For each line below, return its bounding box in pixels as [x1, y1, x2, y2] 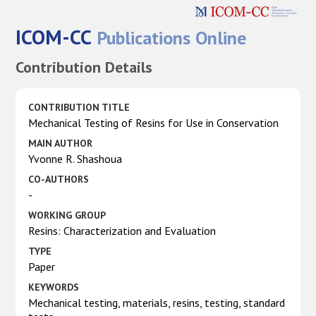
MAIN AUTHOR [28, 136, 93, 150]
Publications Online [92, 25, 247, 49]
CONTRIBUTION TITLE [28, 100, 130, 114]
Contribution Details [16, 56, 153, 77]
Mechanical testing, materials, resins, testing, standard [28, 295, 286, 310]
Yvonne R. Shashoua [28, 151, 123, 166]
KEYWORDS [28, 280, 80, 293]
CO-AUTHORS [28, 172, 90, 186]
